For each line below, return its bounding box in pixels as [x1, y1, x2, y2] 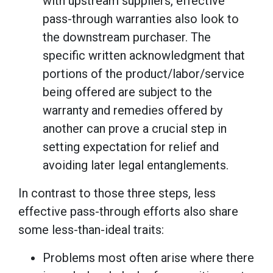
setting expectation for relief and [43, 139, 219, 154]
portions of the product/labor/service [43, 66, 244, 81]
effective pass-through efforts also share [18, 204, 238, 219]
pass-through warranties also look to [43, 11, 239, 26]
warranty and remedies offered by [43, 102, 222, 118]
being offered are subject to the [43, 84, 212, 99]
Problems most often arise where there [43, 250, 254, 265]
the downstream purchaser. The [43, 29, 211, 44]
